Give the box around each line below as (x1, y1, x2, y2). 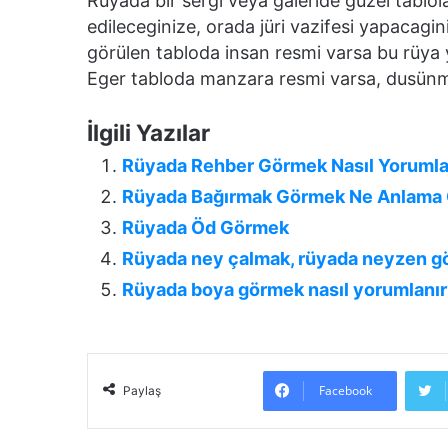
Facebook (318, 381, 372, 399)
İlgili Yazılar (87, 118, 210, 146)
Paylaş (123, 382, 161, 398)
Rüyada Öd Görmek (122, 216, 289, 238)
